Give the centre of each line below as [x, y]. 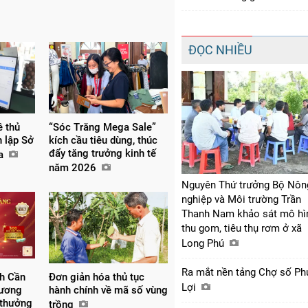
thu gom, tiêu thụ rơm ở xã [242, 228]
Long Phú [204, 243]
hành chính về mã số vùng [108, 290]
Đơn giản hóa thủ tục [96, 277]
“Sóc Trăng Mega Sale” [102, 127]
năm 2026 [74, 167]
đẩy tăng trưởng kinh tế [102, 153]
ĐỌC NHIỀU [220, 49]
